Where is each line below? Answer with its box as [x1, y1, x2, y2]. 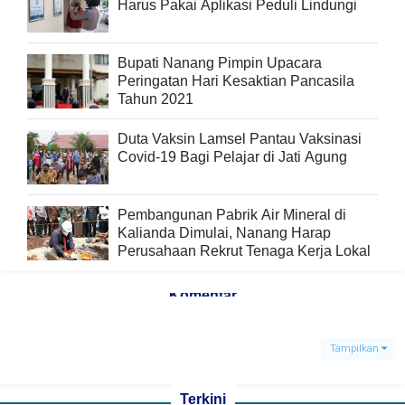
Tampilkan [330, 343, 381, 355]
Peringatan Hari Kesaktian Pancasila [118, 73, 354, 89]
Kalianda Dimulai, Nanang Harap [118, 225, 331, 241]
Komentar [168, 287, 237, 304]
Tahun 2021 [118, 91, 193, 108]
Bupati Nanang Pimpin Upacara [118, 55, 322, 71]
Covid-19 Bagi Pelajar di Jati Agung [118, 149, 347, 165]
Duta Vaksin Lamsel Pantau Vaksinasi [118, 131, 362, 147]
